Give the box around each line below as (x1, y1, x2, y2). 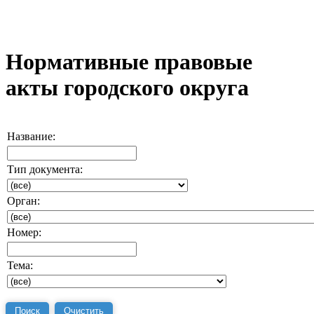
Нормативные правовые (6, 49, 252, 75)
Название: (7, 130, 55, 142)
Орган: (7, 194, 40, 207)
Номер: (7, 226, 41, 238)
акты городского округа (6, 75, 249, 101)
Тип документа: (7, 163, 83, 175)
